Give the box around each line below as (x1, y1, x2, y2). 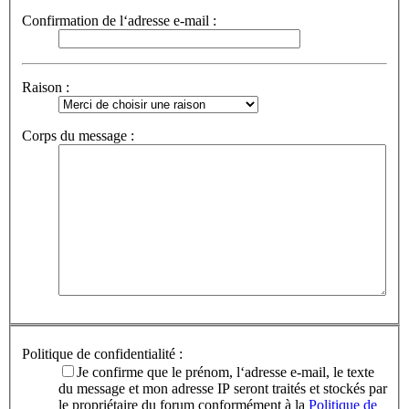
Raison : (22, 79, 69, 95)
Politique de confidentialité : (22, 346, 183, 362)
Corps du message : (22, 127, 134, 143)
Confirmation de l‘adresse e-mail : (22, 12, 216, 28)
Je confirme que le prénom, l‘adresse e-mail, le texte (77, 364, 374, 381)
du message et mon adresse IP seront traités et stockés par (58, 381, 387, 397)
